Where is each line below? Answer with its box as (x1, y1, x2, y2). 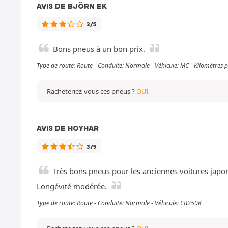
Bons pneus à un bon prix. (53, 43, 145, 54)
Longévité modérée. (37, 181, 107, 191)
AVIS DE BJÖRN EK (37, 1, 107, 11)
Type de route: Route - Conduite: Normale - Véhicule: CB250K (37, 198, 202, 207)
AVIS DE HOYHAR (37, 123, 99, 133)
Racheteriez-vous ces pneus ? (47, 86, 136, 96)
